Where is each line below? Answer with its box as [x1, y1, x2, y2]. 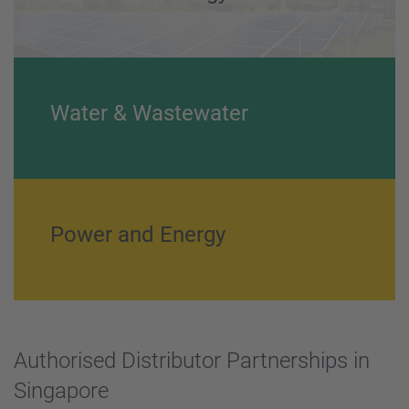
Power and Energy [50, 222, 225, 248]
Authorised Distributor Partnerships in [14, 348, 370, 374]
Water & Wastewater [50, 100, 248, 127]
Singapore [14, 378, 109, 404]
